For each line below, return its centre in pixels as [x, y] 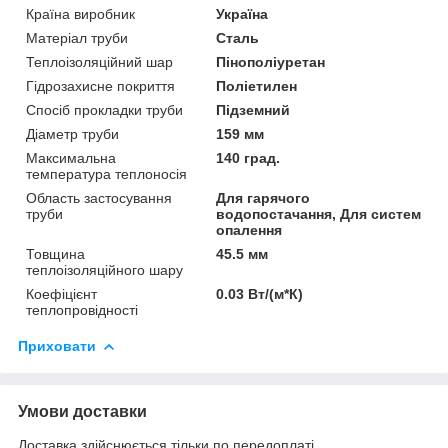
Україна [242, 13]
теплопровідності [82, 309]
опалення [249, 229]
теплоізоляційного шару [104, 269]
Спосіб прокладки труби [104, 109]
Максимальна [71, 157]
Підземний [253, 109]
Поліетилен [257, 85]
